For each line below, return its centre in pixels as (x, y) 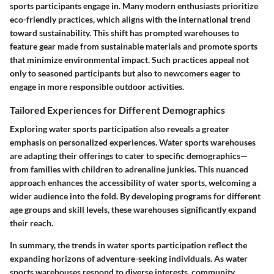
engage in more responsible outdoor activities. (97, 86)
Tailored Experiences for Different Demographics (117, 109)
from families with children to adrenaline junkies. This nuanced (129, 169)
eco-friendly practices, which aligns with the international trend (130, 19)
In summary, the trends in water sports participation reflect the (128, 245)
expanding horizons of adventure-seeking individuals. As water (129, 258)
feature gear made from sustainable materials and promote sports (134, 46)
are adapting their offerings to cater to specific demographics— (129, 155)
